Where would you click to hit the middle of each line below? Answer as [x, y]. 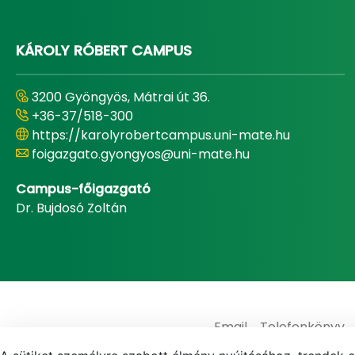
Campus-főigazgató [83, 189]
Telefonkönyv [302, 327]
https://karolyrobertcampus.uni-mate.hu [161, 135]
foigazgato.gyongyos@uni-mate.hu [141, 154]
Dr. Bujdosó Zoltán [71, 208]
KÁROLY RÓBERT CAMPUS [104, 50]
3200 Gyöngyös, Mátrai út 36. [121, 97]
